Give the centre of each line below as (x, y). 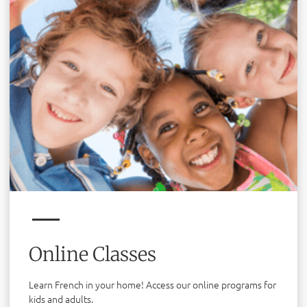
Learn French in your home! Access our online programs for (152, 284)
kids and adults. (61, 298)
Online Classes (93, 254)
